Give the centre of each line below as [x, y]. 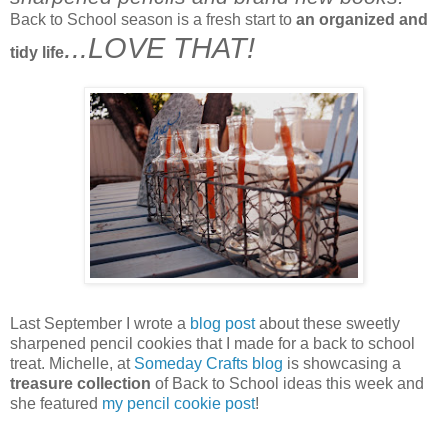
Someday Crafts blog [208, 363]
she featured [56, 403]
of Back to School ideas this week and [287, 383]
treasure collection [80, 383]
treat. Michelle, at [72, 363]
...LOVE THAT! [159, 47]
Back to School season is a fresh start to [153, 19]
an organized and [362, 19]
